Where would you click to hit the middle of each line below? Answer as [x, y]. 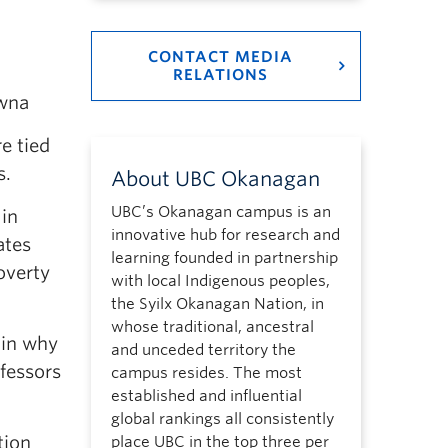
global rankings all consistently [222, 419]
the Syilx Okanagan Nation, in [217, 304]
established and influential [206, 396]
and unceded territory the [203, 350]
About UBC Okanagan [215, 179]
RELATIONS [220, 75]
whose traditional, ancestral [212, 327]
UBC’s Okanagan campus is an [220, 212]
